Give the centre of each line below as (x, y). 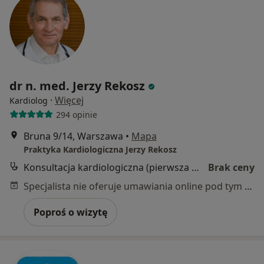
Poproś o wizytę (70, 212)
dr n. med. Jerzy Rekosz (77, 86)
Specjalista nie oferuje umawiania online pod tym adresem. (248, 187)
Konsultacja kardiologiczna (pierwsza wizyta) (195, 168)
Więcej (69, 100)
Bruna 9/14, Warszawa (73, 136)
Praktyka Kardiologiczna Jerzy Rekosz (100, 150)
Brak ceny (231, 168)
